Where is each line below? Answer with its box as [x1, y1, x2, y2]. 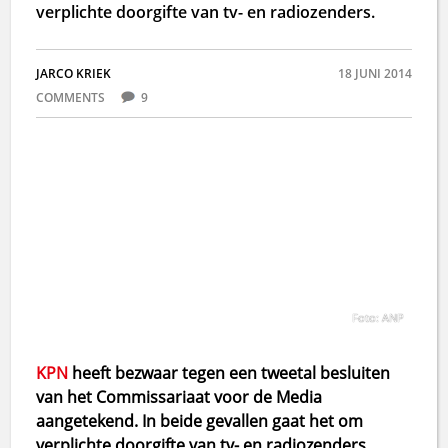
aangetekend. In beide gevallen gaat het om [36, 409, 364, 432]
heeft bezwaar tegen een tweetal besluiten [68, 361, 391, 384]
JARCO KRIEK [36, 65, 112, 82]
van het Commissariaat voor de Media [36, 385, 323, 408]
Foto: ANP [351, 309, 404, 325]
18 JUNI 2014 [337, 65, 412, 82]
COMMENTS [36, 89, 109, 106]
